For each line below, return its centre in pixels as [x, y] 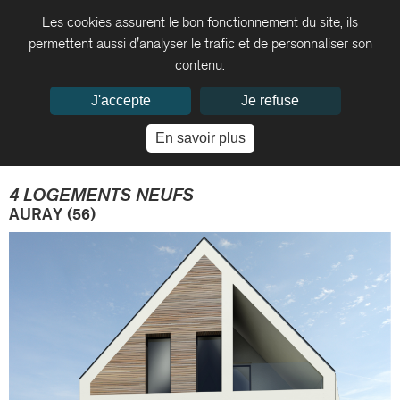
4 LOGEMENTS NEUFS [101, 197]
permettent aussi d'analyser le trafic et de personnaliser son [200, 45]
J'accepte [121, 100]
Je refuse [271, 100]
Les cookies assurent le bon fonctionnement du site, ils [200, 24]
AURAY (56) [52, 216]
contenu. [200, 67]
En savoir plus [200, 138]
